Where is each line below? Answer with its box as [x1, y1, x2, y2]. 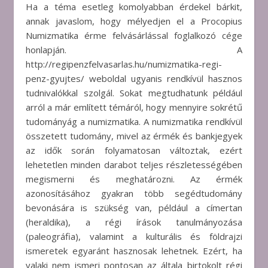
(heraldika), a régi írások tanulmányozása [26, 216, 242, 228]
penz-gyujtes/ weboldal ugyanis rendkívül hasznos [26, 72, 242, 84]
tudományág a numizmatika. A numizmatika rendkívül [26, 115, 242, 127]
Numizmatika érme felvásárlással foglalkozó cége [26, 29, 242, 41]
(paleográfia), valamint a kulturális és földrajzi [26, 230, 242, 242]
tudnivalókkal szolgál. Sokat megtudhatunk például [26, 87, 242, 99]
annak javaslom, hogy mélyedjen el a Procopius [26, 15, 242, 27]
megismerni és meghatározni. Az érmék [26, 173, 242, 185]
